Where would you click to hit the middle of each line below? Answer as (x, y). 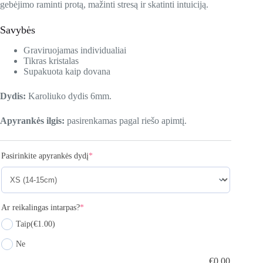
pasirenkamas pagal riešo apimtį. (126, 121)
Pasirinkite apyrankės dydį (45, 156)
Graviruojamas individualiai (75, 50)
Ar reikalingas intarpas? (41, 208)
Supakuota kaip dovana (67, 72)
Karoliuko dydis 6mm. (69, 96)
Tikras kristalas (51, 61)
